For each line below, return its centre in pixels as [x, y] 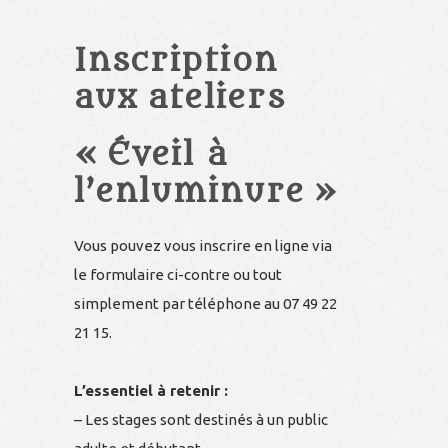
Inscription [176, 60]
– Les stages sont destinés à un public [201, 419]
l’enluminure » [206, 191]
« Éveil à [151, 154]
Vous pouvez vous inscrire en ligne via [203, 245]
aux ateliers [180, 97]
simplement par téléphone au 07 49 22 [205, 303]
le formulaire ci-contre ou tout [178, 274]
